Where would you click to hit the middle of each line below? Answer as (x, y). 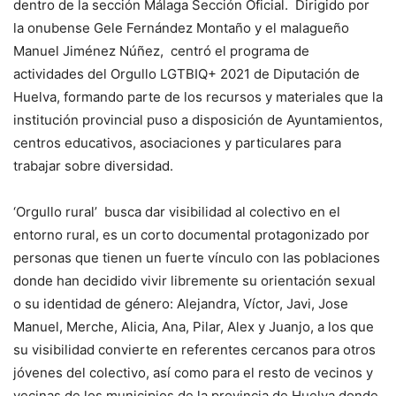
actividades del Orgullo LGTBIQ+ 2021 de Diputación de (187, 74)
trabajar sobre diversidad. (93, 166)
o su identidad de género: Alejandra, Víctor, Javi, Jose (181, 304)
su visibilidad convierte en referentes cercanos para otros (194, 350)
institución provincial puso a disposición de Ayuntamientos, (198, 120)
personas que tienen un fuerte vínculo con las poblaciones (197, 258)
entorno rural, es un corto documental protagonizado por (191, 235)
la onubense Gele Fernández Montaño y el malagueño (181, 28)
